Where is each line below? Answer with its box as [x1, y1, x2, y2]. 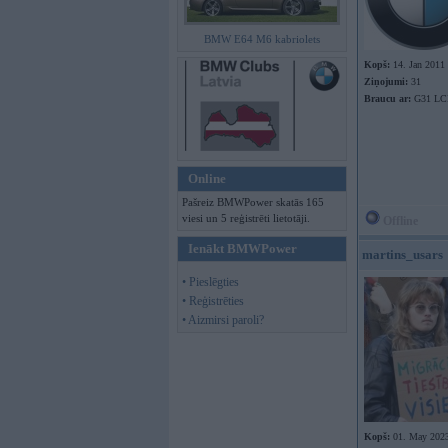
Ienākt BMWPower [188, 241, 297, 256]
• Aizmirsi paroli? [182, 313, 264, 327]
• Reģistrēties [182, 294, 244, 308]
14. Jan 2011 [390, 59, 445, 70]
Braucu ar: [364, 93, 411, 104]
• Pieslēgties [182, 275, 239, 289]
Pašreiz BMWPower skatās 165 [182, 196, 324, 208]
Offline [380, 214, 418, 228]
